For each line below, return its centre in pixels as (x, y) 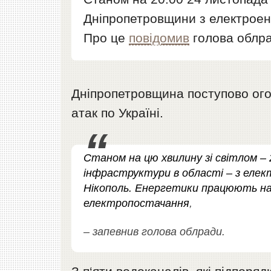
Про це (106, 38)
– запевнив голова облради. (155, 231)
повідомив (159, 38)
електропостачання (137, 203)
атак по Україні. (118, 113)
